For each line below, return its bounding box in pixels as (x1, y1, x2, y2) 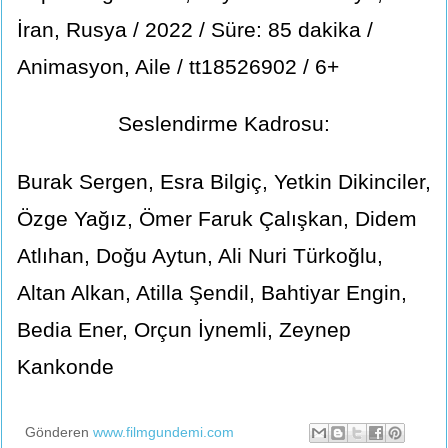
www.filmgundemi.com (93, 423, 234, 440)
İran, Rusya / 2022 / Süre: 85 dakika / (17, 17, 373, 41)
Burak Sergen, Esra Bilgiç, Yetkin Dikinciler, (17, 170, 431, 194)
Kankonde (17, 355, 114, 379)
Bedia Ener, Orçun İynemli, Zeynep (17, 318, 351, 342)
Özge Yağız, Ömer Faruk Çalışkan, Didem (17, 207, 417, 231)
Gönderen (25, 423, 93, 440)
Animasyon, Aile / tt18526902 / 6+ (17, 54, 339, 78)
